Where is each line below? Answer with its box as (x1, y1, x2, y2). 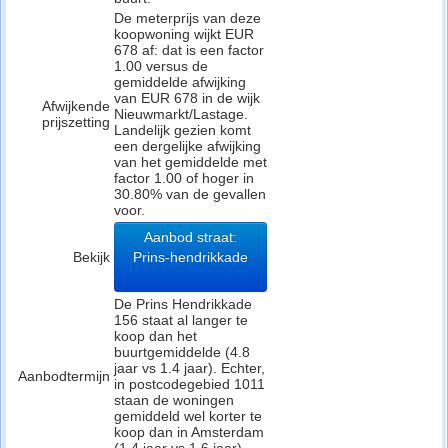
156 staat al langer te (114, 312, 248, 328)
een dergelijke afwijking (114, 138, 261, 154)
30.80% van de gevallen (114, 186, 266, 202)
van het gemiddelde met (114, 154, 267, 170)
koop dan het (114, 328, 197, 344)
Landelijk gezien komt (114, 122, 251, 138)
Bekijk (73, 249, 110, 265)
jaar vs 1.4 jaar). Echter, (114, 360, 265, 376)
